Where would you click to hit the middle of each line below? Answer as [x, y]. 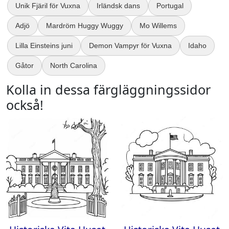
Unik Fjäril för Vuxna [48, 6]
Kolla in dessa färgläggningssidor [108, 89]
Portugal [170, 6]
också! [25, 105]
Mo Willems [158, 26]
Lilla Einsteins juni [44, 45]
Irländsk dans [118, 6]
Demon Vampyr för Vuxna [130, 45]
